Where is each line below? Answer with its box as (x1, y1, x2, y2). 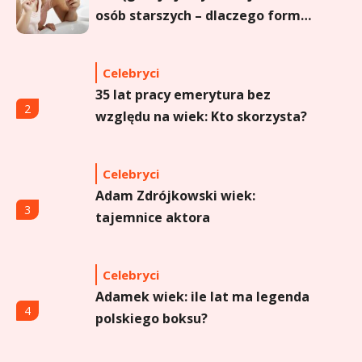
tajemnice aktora (95, 208, 210, 226)
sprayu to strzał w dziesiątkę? (95, 27, 290, 46)
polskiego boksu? (95, 309, 208, 327)
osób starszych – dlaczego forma (95, 6, 309, 24)
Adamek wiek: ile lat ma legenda (95, 287, 309, 305)
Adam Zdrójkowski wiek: (95, 186, 255, 204)
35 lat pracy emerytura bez (95, 85, 271, 103)
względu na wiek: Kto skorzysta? (95, 107, 307, 125)
